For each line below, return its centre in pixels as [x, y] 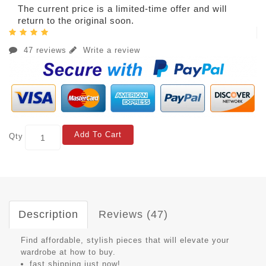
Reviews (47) [133, 215]
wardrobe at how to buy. [68, 252]
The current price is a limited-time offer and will [122, 9]
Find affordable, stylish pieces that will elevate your [125, 240]
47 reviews [45, 50]
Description [48, 215]
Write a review [110, 50]
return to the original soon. [76, 21]
